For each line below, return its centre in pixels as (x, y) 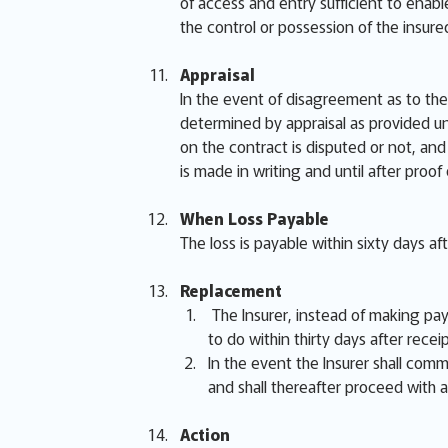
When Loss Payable (254, 218)
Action (205, 434)
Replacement (231, 290)
